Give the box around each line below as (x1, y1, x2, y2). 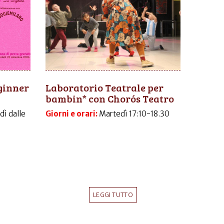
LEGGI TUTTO (93, 191, 133, 199)
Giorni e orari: (45, 109, 99, 119)
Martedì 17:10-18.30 (99, 109, 169, 119)
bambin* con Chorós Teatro (45, 91, 174, 106)
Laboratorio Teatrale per (45, 80, 163, 95)
